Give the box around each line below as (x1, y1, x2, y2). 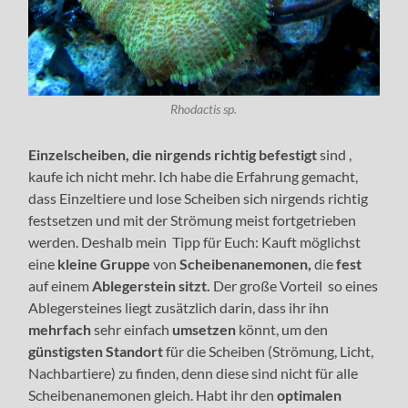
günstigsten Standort (28, 342, 164, 360)
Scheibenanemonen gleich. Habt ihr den (28, 385, 278, 403)
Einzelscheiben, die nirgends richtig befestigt (28, 145, 318, 163)
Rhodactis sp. (170, 101, 238, 117)
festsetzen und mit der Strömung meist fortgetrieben (28, 210, 357, 229)
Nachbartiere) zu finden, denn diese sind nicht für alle (28, 363, 359, 382)
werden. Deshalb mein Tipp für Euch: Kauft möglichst (28, 232, 362, 250)
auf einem (28, 276, 90, 294)
